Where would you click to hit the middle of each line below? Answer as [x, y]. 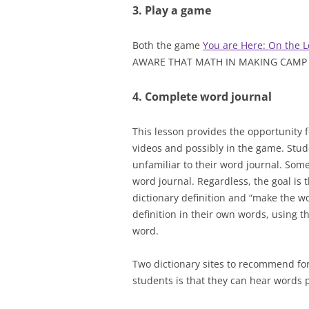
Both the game [168, 45]
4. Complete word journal [202, 97]
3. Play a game [172, 10]
